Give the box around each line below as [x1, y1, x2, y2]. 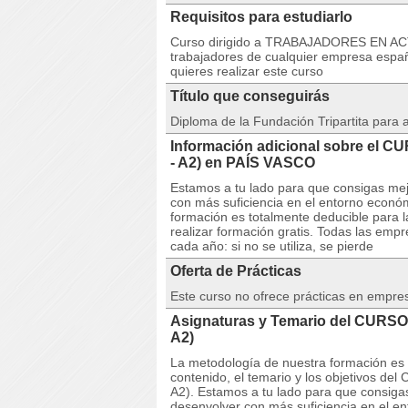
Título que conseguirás [170, 88, 330, 104]
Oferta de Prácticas [170, 263, 301, 279]
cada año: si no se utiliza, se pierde [170, 239, 373, 253]
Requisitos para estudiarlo [170, 9, 352, 25]
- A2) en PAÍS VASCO [170, 155, 315, 170]
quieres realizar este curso [170, 64, 323, 78]
